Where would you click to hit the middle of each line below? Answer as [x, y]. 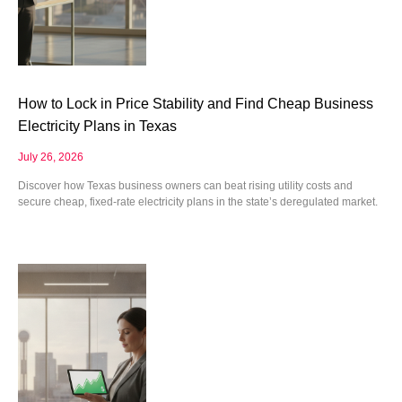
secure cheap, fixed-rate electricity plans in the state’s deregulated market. [198, 201]
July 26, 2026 [51, 157]
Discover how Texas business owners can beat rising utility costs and [185, 185]
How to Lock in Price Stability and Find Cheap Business [196, 103]
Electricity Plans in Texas [97, 126]
